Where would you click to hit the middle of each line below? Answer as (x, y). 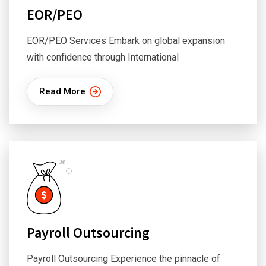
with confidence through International (103, 57)
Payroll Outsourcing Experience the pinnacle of (123, 259)
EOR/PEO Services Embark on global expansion (126, 41)
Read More (62, 91)
